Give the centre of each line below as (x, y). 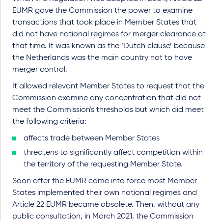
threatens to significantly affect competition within (113, 153)
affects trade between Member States (92, 138)
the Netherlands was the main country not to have (102, 58)
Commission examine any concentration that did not (107, 98)
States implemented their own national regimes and (105, 193)
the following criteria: (49, 122)
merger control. (41, 70)
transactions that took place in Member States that (104, 23)
